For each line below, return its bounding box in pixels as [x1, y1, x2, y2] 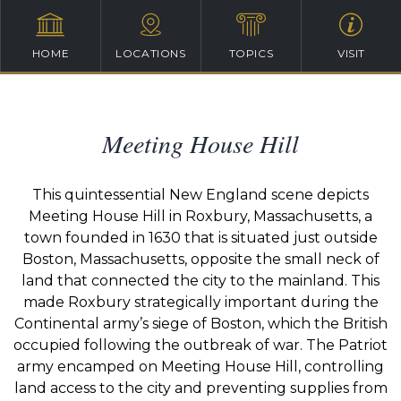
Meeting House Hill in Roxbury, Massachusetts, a [29, 208, 372, 225]
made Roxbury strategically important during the [22, 294, 379, 311]
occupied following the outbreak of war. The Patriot [13, 337, 388, 354]
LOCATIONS [115, 47, 186, 60]
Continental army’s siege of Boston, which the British [13, 315, 388, 332]
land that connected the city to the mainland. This [21, 272, 380, 289]
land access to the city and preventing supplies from [13, 380, 388, 397]
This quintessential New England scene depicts [32, 186, 369, 203]
